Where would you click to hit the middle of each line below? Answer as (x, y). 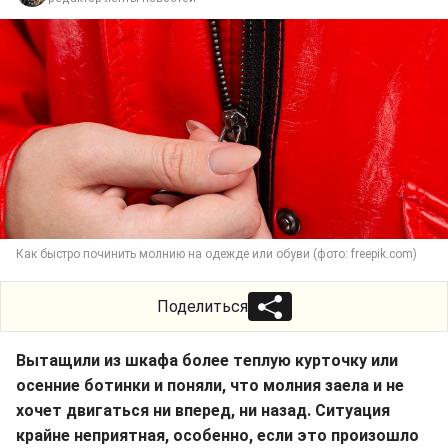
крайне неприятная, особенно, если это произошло (217, 436)
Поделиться (202, 307)
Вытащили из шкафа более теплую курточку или (207, 361)
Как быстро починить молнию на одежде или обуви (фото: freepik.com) (216, 254)
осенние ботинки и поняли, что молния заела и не (210, 386)
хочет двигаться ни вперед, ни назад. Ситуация (203, 411)
